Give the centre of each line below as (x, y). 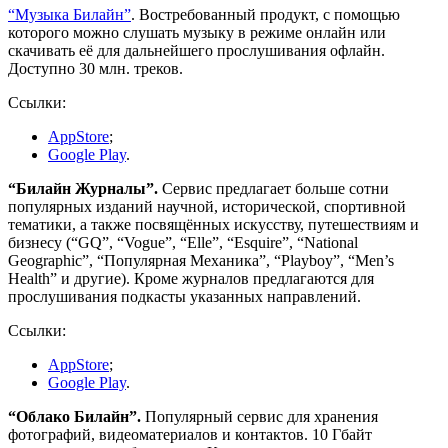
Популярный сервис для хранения (259, 417)
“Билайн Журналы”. (83, 189)
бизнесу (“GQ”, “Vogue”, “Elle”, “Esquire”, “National (183, 243)
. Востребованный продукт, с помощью (265, 15)
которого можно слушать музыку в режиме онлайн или (197, 33)
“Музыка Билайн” (69, 15)
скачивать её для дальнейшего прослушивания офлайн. (196, 51)
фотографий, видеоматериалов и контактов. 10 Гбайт (190, 435)
